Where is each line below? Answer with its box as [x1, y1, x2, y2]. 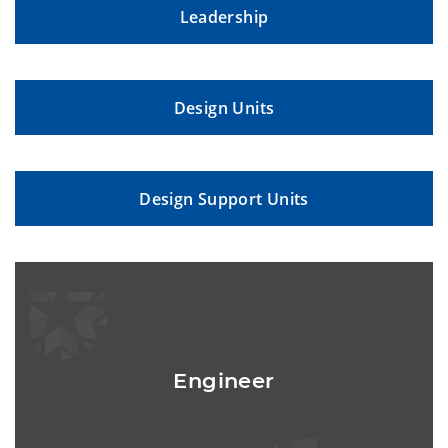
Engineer [173, 368, 275, 394]
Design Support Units [139, 188, 309, 211]
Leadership [179, 6, 269, 29]
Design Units [173, 97, 275, 120]
